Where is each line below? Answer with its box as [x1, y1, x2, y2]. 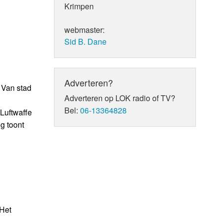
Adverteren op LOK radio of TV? [64, 92, 176, 104]
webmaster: [64, 24, 105, 35]
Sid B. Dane [64, 35, 107, 47]
